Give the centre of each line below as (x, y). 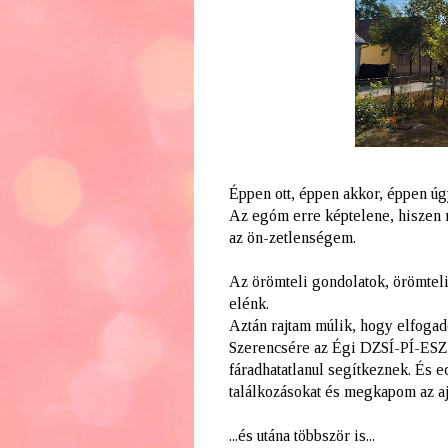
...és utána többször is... (301, 435)
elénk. (248, 303)
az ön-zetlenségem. (292, 237)
